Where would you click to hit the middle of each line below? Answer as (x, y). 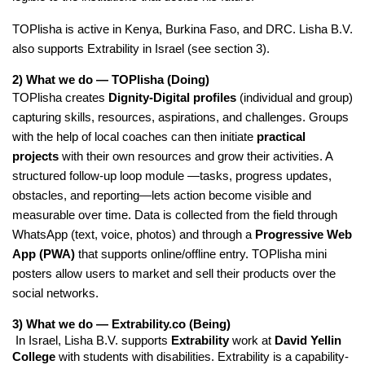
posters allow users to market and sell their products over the (174, 273)
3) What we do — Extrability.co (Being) (121, 323)
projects (37, 156)
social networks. (57, 292)
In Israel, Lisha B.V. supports (93, 340)
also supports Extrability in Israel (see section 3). (141, 48)
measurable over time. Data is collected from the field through (175, 214)
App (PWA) (44, 253)
